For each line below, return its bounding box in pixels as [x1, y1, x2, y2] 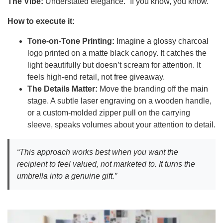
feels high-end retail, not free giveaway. [27, 73, 165, 82]
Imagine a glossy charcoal [114, 37, 209, 46]
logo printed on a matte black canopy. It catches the [27, 49, 207, 58]
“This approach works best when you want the [17, 148, 178, 157]
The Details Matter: [27, 85, 98, 94]
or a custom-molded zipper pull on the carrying [27, 109, 190, 117]
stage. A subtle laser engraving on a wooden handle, [27, 97, 212, 106]
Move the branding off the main [98, 85, 208, 94]
